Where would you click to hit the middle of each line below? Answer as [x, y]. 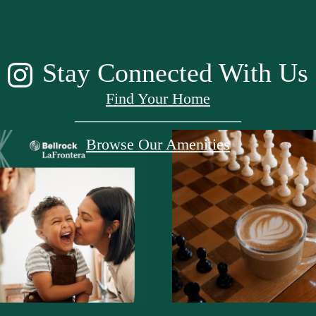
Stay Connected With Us [176, 72]
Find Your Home [158, 98]
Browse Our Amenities [158, 145]
